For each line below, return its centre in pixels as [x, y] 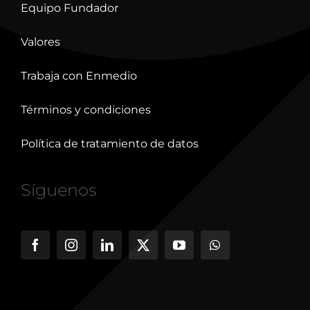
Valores [40, 42]
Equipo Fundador [69, 8]
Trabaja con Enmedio [79, 76]
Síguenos [58, 190]
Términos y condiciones [85, 110]
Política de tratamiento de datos [109, 144]
